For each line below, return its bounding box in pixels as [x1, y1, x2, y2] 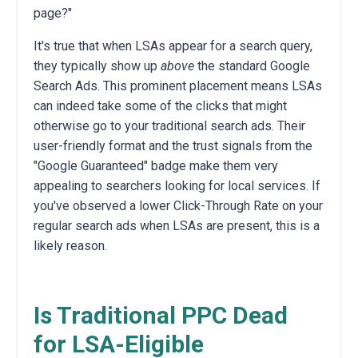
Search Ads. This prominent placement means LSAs [34, 78, 322, 93]
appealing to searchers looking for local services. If [34, 177, 320, 193]
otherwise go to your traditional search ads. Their [34, 117, 305, 133]
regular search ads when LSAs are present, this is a [34, 217, 320, 233]
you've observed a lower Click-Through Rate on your [34, 197, 323, 213]
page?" [34, 5, 72, 21]
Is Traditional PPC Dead [34, 300, 288, 329]
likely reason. [34, 237, 107, 253]
